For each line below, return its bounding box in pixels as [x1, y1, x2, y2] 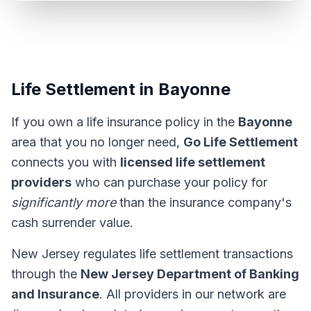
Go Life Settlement [183, 135, 298, 149]
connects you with [11, 155, 120, 169]
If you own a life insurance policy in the [11, 115, 238, 129]
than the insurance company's [116, 195, 292, 210]
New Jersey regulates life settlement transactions [11, 246, 293, 261]
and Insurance [11, 287, 99, 301]
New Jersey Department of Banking [81, 267, 299, 281]
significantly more [11, 195, 116, 210]
